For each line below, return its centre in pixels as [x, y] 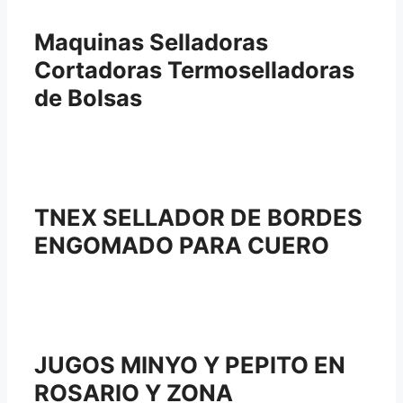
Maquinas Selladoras [151, 41]
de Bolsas [88, 97]
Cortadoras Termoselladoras [194, 69]
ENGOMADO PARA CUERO [182, 245]
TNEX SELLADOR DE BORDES [198, 217]
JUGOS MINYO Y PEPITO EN [190, 365]
